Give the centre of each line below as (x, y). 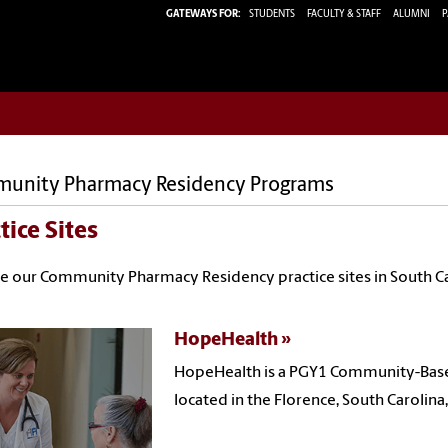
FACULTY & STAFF (344, 14)
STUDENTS (273, 14)
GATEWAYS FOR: (203, 14)
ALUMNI (411, 14)
